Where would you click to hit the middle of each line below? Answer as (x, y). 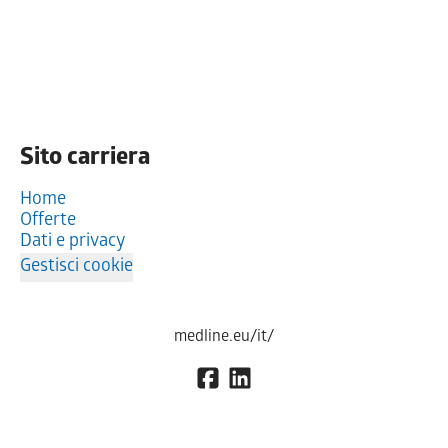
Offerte (48, 221)
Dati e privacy (72, 242)
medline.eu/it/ (224, 337)
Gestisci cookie (76, 267)
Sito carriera (85, 159)
